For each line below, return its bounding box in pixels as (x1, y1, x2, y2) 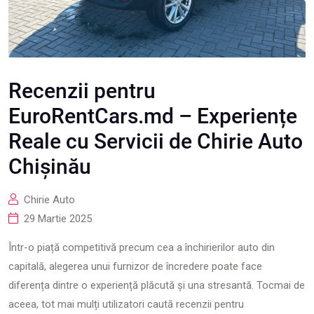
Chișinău (8, 154, 91, 179)
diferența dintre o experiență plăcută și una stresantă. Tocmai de (8, 279, 305, 292)
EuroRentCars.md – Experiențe (8, 104, 297, 128)
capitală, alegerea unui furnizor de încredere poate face (8, 260, 262, 273)
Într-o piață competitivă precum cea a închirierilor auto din (8, 241, 275, 254)
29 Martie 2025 (24, 212, 92, 225)
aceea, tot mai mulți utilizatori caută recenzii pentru (8, 298, 244, 310)
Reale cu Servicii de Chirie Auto (8, 129, 303, 153)
